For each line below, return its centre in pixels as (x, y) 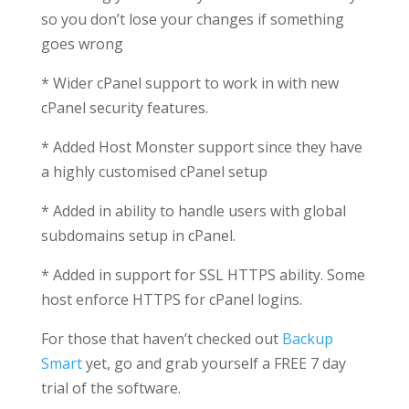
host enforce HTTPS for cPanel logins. (171, 299)
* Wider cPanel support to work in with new (189, 83)
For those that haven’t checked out (161, 339)
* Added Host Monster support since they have (201, 147)
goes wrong (82, 44)
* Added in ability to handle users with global (193, 211)
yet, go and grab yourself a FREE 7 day (214, 363)
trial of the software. (110, 388)
